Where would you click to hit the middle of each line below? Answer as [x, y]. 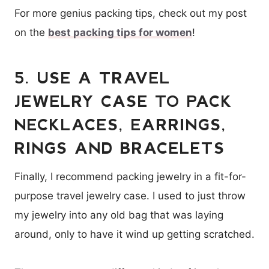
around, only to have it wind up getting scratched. [134, 234]
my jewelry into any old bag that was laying [119, 215]
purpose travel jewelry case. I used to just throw [130, 196]
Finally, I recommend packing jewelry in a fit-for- [130, 177]
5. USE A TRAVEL [92, 77]
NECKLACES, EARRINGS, [121, 124]
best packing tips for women [120, 33]
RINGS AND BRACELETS [120, 148]
